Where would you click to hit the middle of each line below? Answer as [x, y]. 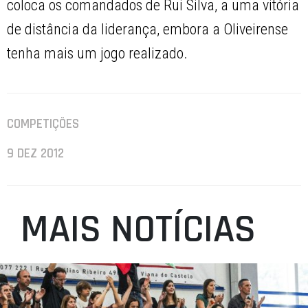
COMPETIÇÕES [43, 124]
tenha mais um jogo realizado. [98, 54]
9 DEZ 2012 [36, 154]
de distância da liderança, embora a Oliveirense [148, 30]
